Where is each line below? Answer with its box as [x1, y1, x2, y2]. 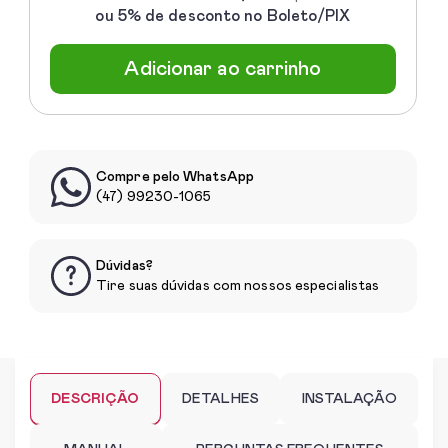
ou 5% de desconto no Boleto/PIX [95, 8, 351, 24]
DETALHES [182, 392, 259, 406]
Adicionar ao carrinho [124, 59, 322, 79]
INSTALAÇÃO [301, 392, 397, 406]
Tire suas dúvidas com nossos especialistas [96, 279, 380, 293]
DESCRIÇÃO [51, 392, 140, 406]
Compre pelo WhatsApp [96, 170, 254, 184]
